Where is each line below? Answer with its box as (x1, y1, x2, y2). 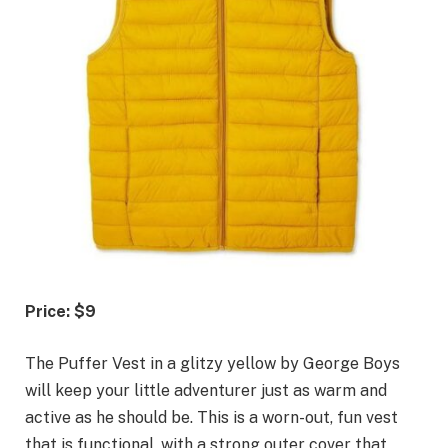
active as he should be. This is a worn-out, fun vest (25, 407, 398, 427)
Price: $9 (25, 301, 96, 321)
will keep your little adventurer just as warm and (25, 380, 387, 400)
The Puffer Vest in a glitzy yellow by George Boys (25, 353, 400, 373)
